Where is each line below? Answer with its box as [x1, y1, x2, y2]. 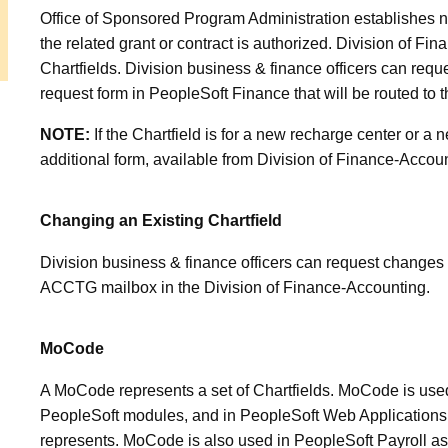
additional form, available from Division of [40, 151, 336, 169]
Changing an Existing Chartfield [40, 212, 282, 230]
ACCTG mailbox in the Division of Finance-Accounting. [40, 279, 430, 297]
